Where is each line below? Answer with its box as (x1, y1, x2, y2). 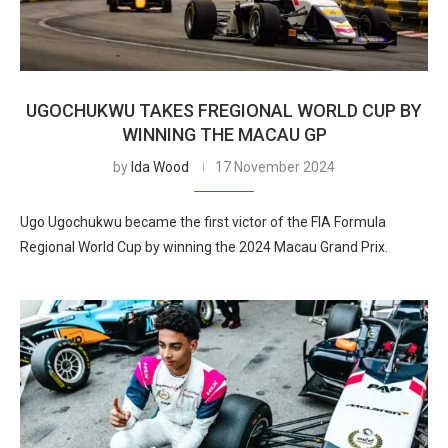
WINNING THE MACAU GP (121, 124, 327, 145)
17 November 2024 (215, 159, 335, 175)
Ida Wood (131, 159, 189, 175)
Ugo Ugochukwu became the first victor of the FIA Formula (20, 214, 386, 230)
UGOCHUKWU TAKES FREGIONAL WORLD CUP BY (26, 100, 422, 121)
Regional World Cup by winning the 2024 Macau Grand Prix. (20, 239, 388, 255)
